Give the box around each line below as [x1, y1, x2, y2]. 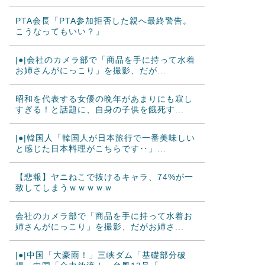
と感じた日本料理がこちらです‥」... [15, 144, 166, 153]
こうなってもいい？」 [15, 27, 104, 36]
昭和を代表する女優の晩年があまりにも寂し [15, 94, 193, 104]
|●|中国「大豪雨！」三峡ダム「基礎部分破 [15, 250, 186, 260]
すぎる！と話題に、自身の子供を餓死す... [15, 105, 184, 114]
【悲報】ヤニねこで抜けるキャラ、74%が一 [15, 172, 193, 182]
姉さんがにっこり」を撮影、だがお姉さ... [15, 222, 184, 231]
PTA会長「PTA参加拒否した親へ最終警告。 [15, 16, 192, 25]
